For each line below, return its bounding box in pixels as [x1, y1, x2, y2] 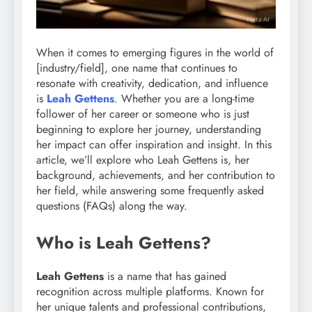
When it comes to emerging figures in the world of [36, 45, 274, 61]
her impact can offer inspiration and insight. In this [36, 136, 272, 153]
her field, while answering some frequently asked [36, 182, 264, 199]
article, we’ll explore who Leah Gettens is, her [36, 152, 249, 169]
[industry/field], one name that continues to [36, 60, 237, 77]
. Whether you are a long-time [114, 91, 254, 107]
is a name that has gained [104, 268, 226, 285]
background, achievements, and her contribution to [36, 167, 275, 184]
